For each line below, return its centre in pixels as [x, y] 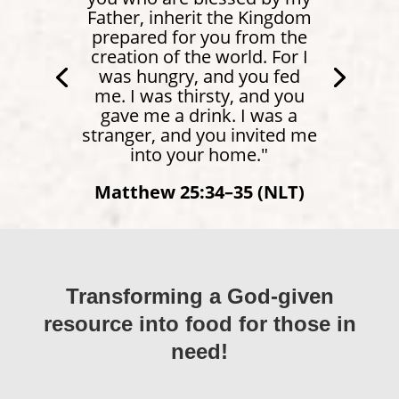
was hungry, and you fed [199, 76]
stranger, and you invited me [199, 134]
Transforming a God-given [199, 296]
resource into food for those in [199, 323]
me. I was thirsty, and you [199, 95]
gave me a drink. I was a [199, 115]
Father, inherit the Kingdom [199, 17]
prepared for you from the [199, 37]
